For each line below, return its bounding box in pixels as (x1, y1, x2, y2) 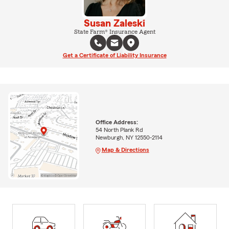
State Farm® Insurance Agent (74, 29, 155, 35)
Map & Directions (101, 146, 149, 153)
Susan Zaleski (84, 18, 145, 29)
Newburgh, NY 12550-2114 (95, 134, 163, 141)
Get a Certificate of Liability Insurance (62, 52, 167, 58)
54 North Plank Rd (95, 126, 143, 133)
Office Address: (95, 119, 138, 125)
